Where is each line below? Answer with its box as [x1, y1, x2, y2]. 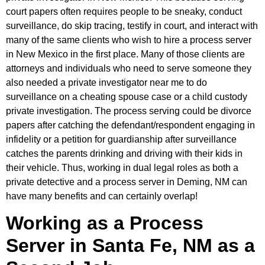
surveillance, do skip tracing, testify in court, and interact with [6, 20, 258, 31]
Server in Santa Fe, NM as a [6, 234, 255, 256]
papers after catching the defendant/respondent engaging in [6, 119, 255, 130]
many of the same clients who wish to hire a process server [6, 34, 251, 45]
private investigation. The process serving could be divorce [6, 105, 251, 116]
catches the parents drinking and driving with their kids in [6, 148, 243, 159]
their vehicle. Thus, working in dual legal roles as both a [6, 162, 238, 173]
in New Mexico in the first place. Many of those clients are [6, 49, 245, 59]
